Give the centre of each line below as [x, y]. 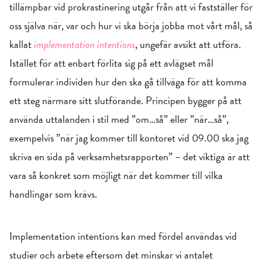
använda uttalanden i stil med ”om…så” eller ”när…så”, [119, 119]
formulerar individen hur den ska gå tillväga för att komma [128, 82]
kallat [22, 44]
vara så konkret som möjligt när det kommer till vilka [116, 175]
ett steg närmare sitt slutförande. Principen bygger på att [125, 100]
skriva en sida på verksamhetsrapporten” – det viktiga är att [130, 156]
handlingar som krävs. [53, 194]
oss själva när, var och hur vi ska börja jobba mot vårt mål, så [131, 25]
